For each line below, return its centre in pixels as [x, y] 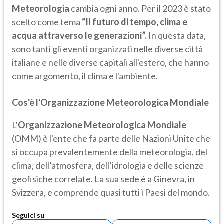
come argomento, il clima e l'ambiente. [85, 76]
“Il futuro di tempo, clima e [134, 22]
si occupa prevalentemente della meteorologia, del [110, 152]
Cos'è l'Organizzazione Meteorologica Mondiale [110, 103]
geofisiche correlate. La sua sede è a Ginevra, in [103, 179]
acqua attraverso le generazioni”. [79, 36]
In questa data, [176, 36]
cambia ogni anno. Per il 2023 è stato [140, 9]
